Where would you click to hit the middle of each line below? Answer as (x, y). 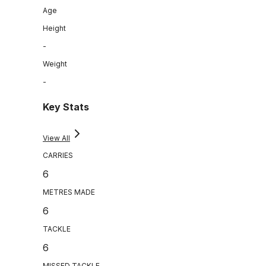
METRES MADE (69, 192)
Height (54, 28)
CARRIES (58, 156)
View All (56, 138)
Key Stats (66, 107)
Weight (55, 64)
